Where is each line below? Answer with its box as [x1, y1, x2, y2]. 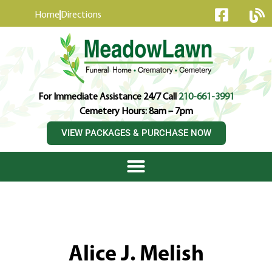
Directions [61, 10, 101, 20]
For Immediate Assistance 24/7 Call [38, 92, 178, 102]
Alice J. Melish [68, 244, 204, 266]
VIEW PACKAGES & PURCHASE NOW [61, 127, 211, 138]
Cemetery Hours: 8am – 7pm [79, 107, 193, 117]
